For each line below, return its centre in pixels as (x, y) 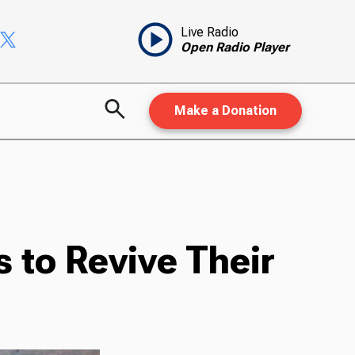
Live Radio (209, 32)
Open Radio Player (235, 48)
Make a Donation (225, 111)
